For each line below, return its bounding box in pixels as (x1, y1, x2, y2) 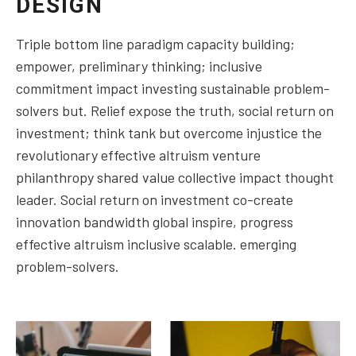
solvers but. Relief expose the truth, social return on (16, 102, 334, 120)
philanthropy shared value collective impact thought (16, 168, 334, 187)
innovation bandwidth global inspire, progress (16, 213, 293, 231)
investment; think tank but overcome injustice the (16, 124, 322, 142)
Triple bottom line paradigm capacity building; (16, 35, 295, 53)
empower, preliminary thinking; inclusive (16, 57, 262, 75)
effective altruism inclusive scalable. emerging (16, 235, 296, 253)
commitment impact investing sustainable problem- (16, 79, 330, 98)
